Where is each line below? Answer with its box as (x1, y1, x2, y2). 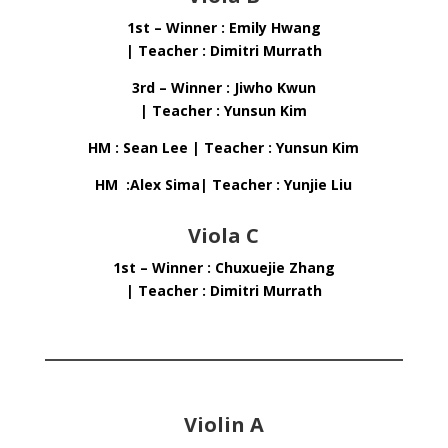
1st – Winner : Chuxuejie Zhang (112, 258, 335, 277)
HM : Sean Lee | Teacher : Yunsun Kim (88, 138, 360, 157)
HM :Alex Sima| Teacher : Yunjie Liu (95, 175, 353, 194)
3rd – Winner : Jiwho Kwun (131, 78, 316, 97)
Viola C (188, 222, 260, 249)
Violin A (183, 411, 264, 438)
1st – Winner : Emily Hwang (126, 18, 321, 37)
